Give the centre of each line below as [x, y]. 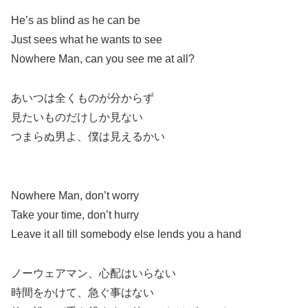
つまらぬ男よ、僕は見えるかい [88, 137]
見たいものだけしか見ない [77, 118]
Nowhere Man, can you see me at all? [103, 59]
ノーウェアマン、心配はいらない [93, 273]
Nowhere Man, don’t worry [75, 195]
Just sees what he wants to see [87, 40]
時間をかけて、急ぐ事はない [82, 292]
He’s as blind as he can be [76, 21]
